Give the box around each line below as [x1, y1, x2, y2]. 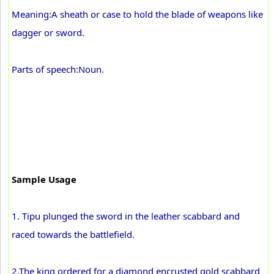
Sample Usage [12, 173, 76, 185]
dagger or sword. [12, 26, 84, 39]
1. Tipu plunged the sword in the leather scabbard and [12, 210, 240, 222]
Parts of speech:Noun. [12, 63, 104, 75]
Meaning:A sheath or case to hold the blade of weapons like [12, 8, 263, 20]
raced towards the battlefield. [12, 228, 135, 240]
